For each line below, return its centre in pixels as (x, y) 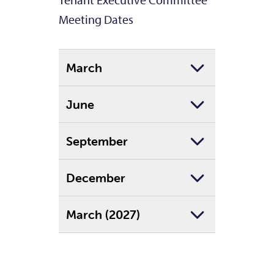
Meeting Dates (96, 20)
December (96, 177)
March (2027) (103, 214)
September (97, 141)
